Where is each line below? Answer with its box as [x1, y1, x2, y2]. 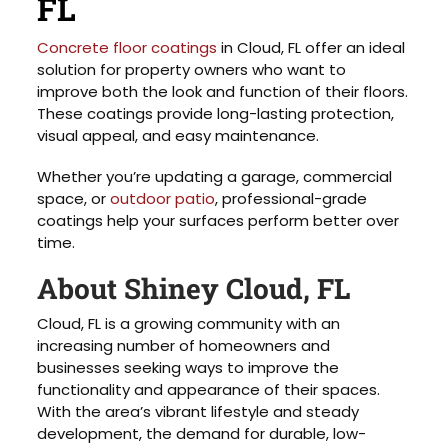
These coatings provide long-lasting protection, [37, 103, 395, 125]
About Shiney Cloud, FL [37, 269, 351, 307]
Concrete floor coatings [37, 37, 218, 59]
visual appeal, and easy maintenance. [37, 125, 320, 147]
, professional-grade [215, 188, 368, 210]
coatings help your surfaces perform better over [37, 210, 400, 232]
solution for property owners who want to [37, 59, 347, 81]
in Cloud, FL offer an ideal [217, 37, 406, 59]
